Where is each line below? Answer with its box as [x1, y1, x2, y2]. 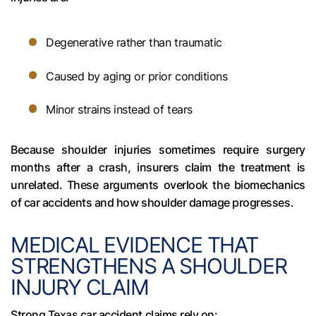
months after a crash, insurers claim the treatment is [11, 160, 305, 175]
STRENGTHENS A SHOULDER [11, 253, 287, 279]
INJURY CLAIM [11, 274, 149, 300]
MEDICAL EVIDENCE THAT [11, 232, 258, 258]
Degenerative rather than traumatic [46, 35, 222, 50]
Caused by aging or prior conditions [46, 68, 228, 83]
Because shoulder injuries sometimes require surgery [11, 142, 305, 157]
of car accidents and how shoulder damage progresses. [11, 195, 294, 210]
